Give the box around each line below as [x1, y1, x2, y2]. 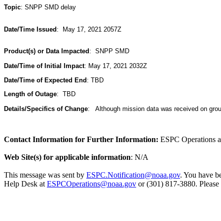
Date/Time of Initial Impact [4, 63, 84, 70]
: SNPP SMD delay [21, 4, 76, 11]
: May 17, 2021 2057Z [57, 26, 121, 33]
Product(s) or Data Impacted [4, 48, 89, 55]
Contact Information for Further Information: [4, 135, 158, 144]
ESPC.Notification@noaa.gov [86, 171, 180, 179]
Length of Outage [4, 91, 57, 98]
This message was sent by [4, 171, 86, 179]
